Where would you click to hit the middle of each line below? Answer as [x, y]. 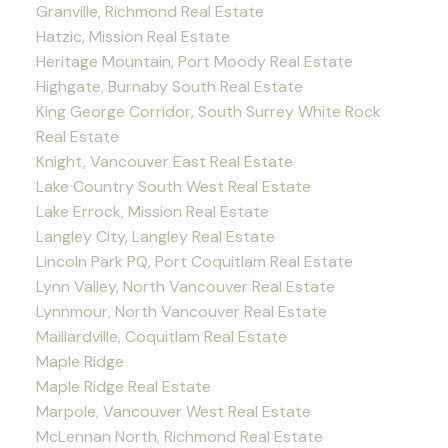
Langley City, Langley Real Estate [155, 236]
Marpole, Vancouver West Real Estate [173, 411]
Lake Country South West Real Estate [173, 186]
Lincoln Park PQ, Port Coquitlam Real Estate [194, 261]
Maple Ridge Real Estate [123, 386]
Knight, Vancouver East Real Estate [164, 161]
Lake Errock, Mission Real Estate [152, 211]
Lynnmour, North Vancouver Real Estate [181, 311]
